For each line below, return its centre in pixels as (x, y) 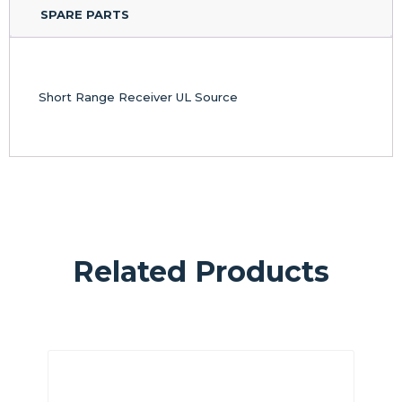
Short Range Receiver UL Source (138, 97)
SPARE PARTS (85, 14)
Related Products (201, 271)
